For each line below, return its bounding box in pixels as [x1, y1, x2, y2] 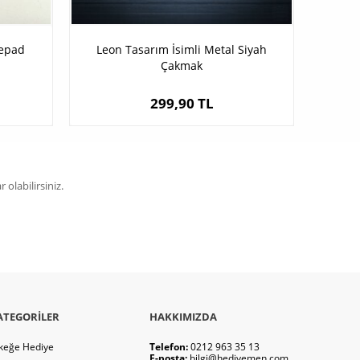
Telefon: [149, 340, 188, 354]
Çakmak [161, 58, 202, 74]
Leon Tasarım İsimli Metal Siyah [96, 42, 267, 58]
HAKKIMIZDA [149, 309, 217, 325]
